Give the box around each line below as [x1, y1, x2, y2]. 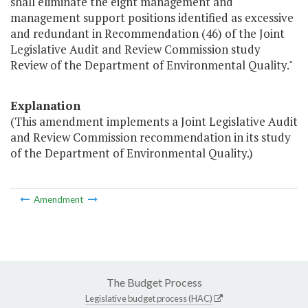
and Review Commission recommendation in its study [10, 129, 291, 146]
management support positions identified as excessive [10, 10, 294, 26]
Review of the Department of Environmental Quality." [10, 57, 293, 74]
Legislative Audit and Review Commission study [10, 41, 261, 58]
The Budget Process [106, 275, 202, 289]
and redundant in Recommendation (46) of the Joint [10, 25, 285, 42]
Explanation [10, 98, 80, 114]
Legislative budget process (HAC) [85, 292, 212, 304]
